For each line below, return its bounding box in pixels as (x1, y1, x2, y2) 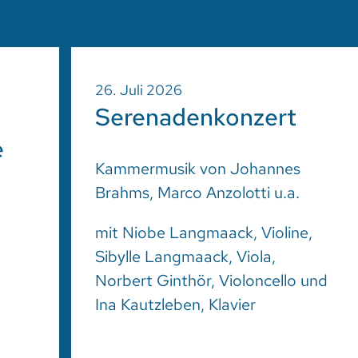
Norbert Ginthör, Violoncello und (95, 269, 328, 291)
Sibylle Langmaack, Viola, (95, 245, 276, 267)
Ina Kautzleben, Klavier (95, 293, 257, 315)
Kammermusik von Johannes (95, 157, 301, 179)
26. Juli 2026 (95, 80, 183, 99)
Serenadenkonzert (95, 100, 297, 133)
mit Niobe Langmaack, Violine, (95, 221, 313, 243)
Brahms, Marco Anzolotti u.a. (95, 181, 300, 203)
